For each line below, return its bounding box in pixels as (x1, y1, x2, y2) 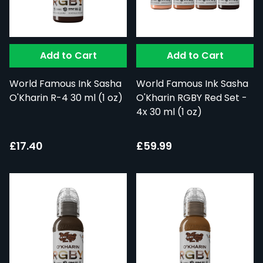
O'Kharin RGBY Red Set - (136, 91, 247, 105)
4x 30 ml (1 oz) (136, 105, 202, 119)
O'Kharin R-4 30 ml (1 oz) (9, 91, 123, 105)
